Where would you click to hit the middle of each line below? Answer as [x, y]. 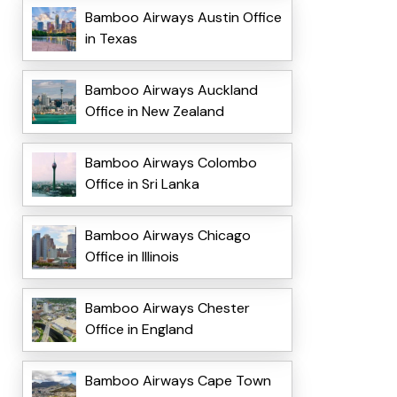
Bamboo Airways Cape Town [178, 381]
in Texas [111, 39]
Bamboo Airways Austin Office [183, 18]
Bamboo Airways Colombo [171, 163]
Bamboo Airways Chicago [167, 236]
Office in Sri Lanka [142, 184]
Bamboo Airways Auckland [171, 90]
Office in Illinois [132, 257]
